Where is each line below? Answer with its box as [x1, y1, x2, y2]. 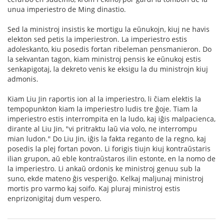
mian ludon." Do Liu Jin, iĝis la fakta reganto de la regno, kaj [7, 133, 206, 143]
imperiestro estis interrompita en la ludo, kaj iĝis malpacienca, [7, 113, 216, 123]
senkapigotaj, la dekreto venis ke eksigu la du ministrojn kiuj [7, 64, 208, 74]
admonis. [7, 74, 38, 84]
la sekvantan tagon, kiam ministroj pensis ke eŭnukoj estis [7, 54, 201, 64]
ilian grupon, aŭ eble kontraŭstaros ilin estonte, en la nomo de [7, 153, 216, 163]
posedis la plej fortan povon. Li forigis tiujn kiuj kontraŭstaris [7, 143, 211, 153]
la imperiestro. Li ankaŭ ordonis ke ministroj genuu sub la [7, 163, 201, 173]
